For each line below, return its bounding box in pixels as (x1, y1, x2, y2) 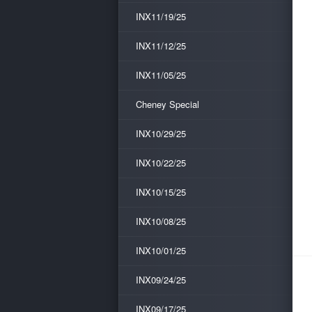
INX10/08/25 (136, 214, 186, 228)
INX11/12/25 (136, 39, 186, 52)
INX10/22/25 (136, 156, 186, 169)
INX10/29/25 (136, 127, 186, 140)
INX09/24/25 (136, 273, 186, 286)
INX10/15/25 (136, 185, 186, 198)
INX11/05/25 (136, 68, 186, 81)
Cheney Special (136, 97, 199, 111)
